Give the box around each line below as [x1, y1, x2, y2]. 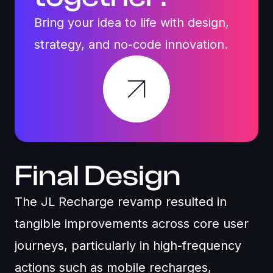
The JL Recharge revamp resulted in [15, 194, 227, 210]
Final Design [15, 159, 181, 193]
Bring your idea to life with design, [34, 15, 229, 30]
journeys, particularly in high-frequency [15, 238, 241, 253]
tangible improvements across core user [15, 216, 249, 232]
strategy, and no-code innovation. [34, 37, 228, 52]
